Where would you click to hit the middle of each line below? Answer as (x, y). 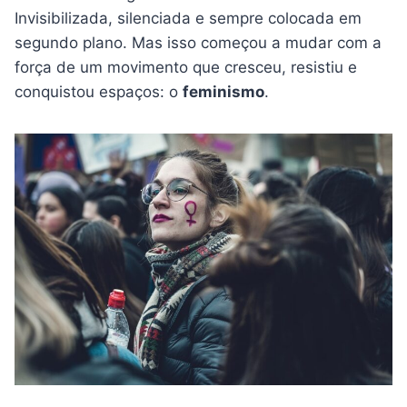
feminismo (223, 92)
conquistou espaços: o (99, 92)
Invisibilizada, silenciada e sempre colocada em (188, 18)
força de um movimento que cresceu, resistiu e (186, 67)
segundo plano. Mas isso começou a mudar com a (198, 43)
